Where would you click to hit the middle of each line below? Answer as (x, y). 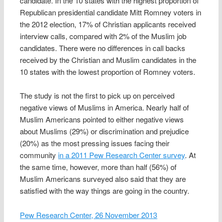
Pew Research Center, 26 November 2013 (89, 215)
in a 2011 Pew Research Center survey (122, 155)
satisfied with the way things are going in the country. (105, 191)
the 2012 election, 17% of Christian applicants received (108, 24)
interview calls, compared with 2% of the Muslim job (103, 36)
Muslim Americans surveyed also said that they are (103, 179)
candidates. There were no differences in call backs (103, 48)
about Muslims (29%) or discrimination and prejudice (105, 131)
